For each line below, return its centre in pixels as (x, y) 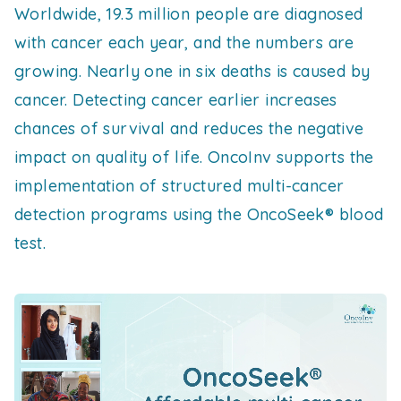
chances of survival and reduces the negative (189, 128)
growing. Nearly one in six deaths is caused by (192, 71)
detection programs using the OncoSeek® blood (199, 214)
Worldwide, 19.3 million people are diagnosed (189, 14)
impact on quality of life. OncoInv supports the (194, 157)
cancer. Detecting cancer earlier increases (176, 100)
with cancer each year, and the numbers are (184, 43)
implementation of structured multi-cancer (179, 186)
